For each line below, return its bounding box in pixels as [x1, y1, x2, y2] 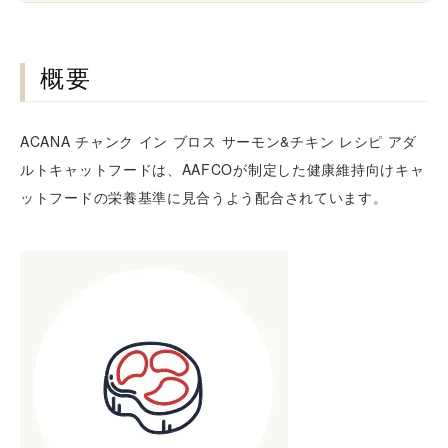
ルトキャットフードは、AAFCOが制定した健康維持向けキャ [20, 158, 425, 179]
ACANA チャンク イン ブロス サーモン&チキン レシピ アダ [20, 130, 418, 151]
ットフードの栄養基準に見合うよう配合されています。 [20, 186, 388, 207]
